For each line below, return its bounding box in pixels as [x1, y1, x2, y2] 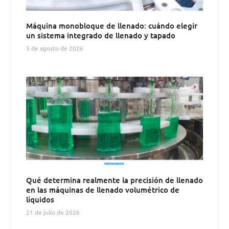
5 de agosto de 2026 [26, 44, 83, 53]
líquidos [26, 194, 54, 205]
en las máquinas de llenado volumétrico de [26, 185, 179, 195]
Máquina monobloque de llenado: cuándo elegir [26, 20, 197, 31]
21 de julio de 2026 [26, 208, 80, 217]
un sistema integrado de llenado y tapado [26, 30, 175, 41]
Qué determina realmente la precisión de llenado [26, 175, 203, 186]
